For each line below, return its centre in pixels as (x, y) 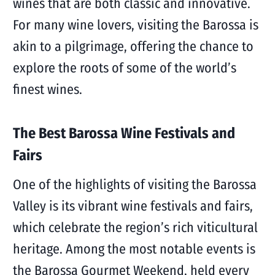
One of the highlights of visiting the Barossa (134, 184)
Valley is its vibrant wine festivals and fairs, (133, 206)
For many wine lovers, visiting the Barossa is (135, 25)
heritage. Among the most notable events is (134, 249)
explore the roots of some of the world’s (124, 68)
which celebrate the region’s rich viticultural (135, 227)
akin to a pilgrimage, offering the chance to (133, 46)
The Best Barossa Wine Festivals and (124, 133)
